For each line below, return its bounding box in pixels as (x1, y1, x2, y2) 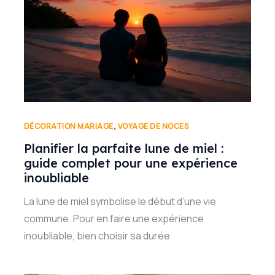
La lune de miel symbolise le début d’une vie (23, 195, 216, 209)
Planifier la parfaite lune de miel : (23, 141, 223, 157)
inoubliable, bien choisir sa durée (23, 229, 170, 243)
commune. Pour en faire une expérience (23, 212, 204, 226)
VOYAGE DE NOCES (117, 120, 189, 131)
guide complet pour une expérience (23, 155, 238, 171)
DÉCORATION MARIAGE (23, 120, 114, 131)
